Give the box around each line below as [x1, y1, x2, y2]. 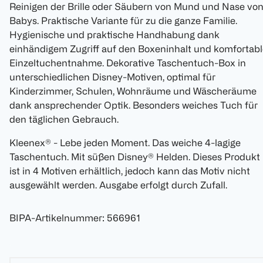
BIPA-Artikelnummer [9, 213, 102, 224]
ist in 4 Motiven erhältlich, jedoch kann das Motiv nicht [9, 166, 250, 177]
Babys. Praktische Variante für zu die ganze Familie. [9, 15, 237, 26]
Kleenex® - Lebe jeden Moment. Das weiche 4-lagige [9, 137, 241, 149]
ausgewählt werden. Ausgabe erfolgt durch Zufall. [9, 180, 227, 191]
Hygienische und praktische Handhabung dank [9, 29, 220, 41]
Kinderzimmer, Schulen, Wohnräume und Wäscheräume [9, 86, 257, 97]
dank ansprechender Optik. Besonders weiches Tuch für [9, 100, 258, 111]
